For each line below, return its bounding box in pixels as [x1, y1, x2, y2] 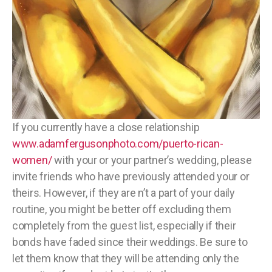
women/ [12, 153, 52, 166]
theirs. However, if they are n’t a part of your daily [12, 186, 235, 199]
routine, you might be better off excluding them [12, 202, 231, 216]
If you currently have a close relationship [12, 120, 200, 134]
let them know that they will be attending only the [12, 251, 239, 265]
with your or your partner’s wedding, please [52, 153, 252, 166]
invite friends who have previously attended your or [12, 169, 250, 183]
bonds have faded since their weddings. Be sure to [12, 235, 248, 248]
